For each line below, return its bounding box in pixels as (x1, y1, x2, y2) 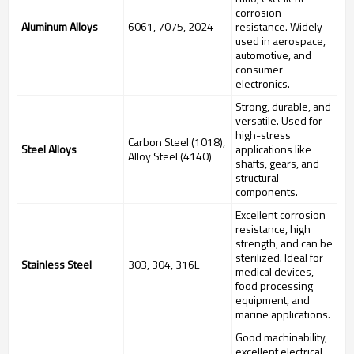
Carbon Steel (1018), (128, 134, 225, 151)
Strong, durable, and (235, 98, 331, 115)
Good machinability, (235, 329, 327, 346)
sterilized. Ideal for (235, 249, 323, 266)
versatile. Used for (235, 112, 322, 130)
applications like (235, 141, 311, 158)
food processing (235, 277, 313, 295)
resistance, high (235, 220, 311, 238)
